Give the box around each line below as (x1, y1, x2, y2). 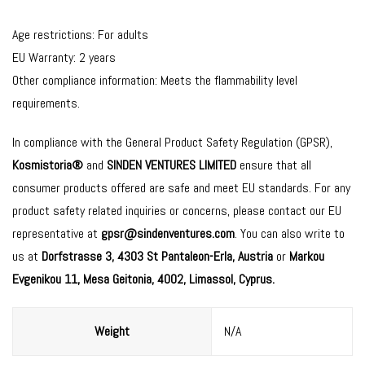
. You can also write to (235, 225, 345, 242)
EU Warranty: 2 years (12, 49, 116, 66)
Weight (95, 323, 130, 340)
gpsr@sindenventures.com (101, 225, 235, 242)
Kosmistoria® (12, 156, 83, 174)
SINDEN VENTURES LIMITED (107, 156, 236, 174)
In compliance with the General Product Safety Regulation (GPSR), (12, 134, 332, 151)
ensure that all (236, 156, 311, 174)
